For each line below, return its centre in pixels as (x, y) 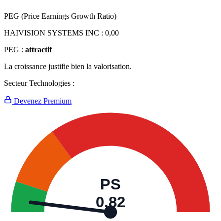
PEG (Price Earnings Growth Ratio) (60, 16)
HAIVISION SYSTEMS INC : (55, 33)
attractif (38, 50)
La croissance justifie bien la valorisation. (68, 67)
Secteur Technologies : (39, 83)
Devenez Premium (42, 101)
